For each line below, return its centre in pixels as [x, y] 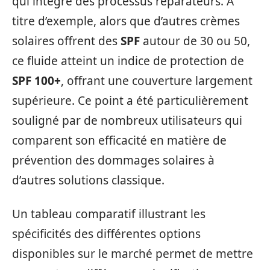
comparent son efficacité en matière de [119, 140]
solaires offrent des [66, 41]
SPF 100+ [36, 81]
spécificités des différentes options [106, 234]
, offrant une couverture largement [157, 81]
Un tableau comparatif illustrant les [109, 214]
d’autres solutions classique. [88, 180]
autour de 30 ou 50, [195, 41]
